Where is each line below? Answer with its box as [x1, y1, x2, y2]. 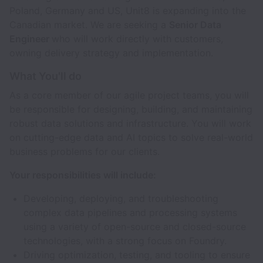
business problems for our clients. [9, 146, 160, 157]
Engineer [9, 33, 52, 45]
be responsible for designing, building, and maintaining [9, 103, 252, 115]
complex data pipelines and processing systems [23, 207, 237, 218]
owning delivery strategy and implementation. [9, 47, 213, 59]
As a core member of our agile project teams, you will [9, 89, 249, 101]
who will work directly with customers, [52, 33, 223, 45]
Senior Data [169, 19, 221, 31]
